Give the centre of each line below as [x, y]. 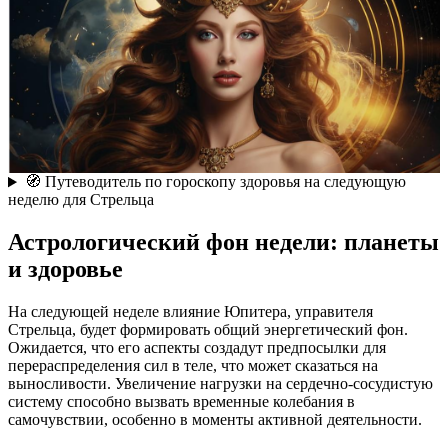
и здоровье [65, 269]
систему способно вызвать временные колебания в [181, 402]
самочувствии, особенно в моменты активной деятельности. [215, 420]
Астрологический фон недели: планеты [223, 242]
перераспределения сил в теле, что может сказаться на [193, 366]
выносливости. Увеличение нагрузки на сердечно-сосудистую [220, 384]
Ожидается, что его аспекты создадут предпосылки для [197, 348]
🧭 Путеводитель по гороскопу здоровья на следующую [215, 182]
